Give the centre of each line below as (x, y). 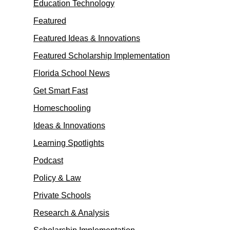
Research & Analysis (71, 213)
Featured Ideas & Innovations (87, 38)
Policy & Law (57, 178)
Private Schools (62, 195)
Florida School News (71, 73)
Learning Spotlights (69, 143)
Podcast (48, 160)
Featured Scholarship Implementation (101, 56)
